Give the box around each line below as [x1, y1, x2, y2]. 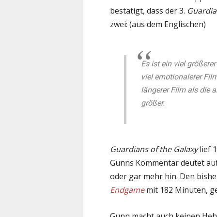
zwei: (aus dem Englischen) [110, 18, 206, 30]
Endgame [110, 184, 144, 195]
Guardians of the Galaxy [110, 143, 198, 155]
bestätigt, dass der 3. [110, 5, 187, 16]
